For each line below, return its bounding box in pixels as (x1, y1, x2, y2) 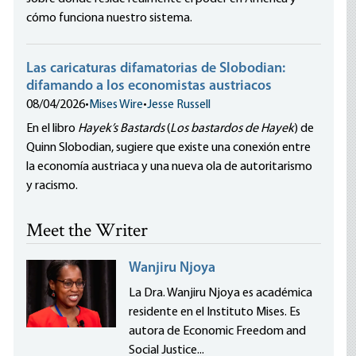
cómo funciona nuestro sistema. (26, 12, 193, 25)
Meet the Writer (26, 218, 149, 246)
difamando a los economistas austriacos (26, 79, 273, 94)
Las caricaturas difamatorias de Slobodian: (26, 61, 286, 76)
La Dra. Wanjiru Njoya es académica (129, 287, 313, 300)
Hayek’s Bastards (78, 122, 165, 135)
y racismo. (26, 180, 79, 192)
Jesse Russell (147, 99, 211, 111)
